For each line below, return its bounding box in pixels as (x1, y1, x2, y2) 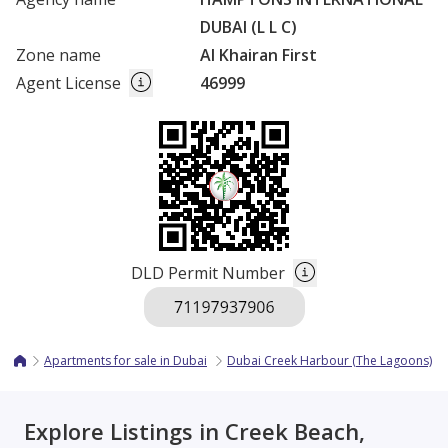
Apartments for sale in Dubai (44, 352, 207, 370)
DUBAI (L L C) (200, 16, 297, 39)
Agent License (16, 72, 121, 95)
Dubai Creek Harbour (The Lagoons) (227, 352, 432, 370)
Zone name (16, 44, 101, 67)
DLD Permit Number (131, 262, 285, 285)
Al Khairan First (200, 44, 317, 67)
